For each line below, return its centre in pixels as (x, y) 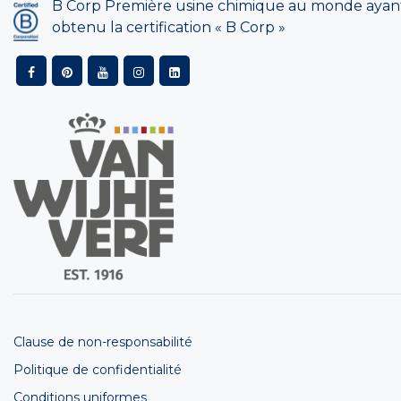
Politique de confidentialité (98, 370)
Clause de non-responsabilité (103, 342)
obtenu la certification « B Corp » (169, 27)
